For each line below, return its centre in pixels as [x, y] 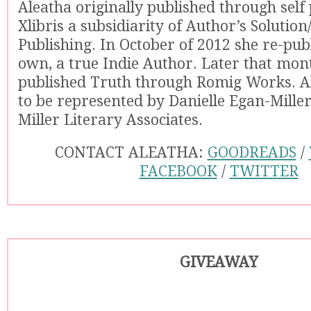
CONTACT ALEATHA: [131, 152]
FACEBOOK [178, 171]
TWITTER [264, 171]
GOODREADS [252, 152]
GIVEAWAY [219, 262]
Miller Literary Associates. [110, 120]
